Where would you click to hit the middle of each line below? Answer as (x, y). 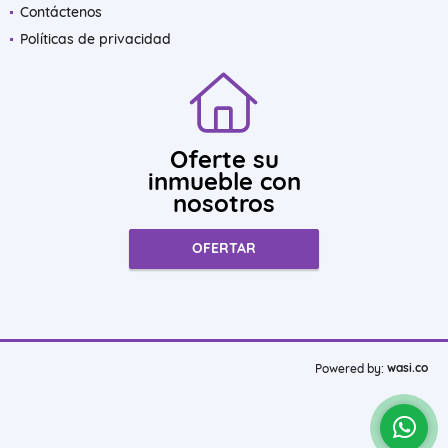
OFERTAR (224, 248)
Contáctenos (61, 11)
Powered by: (349, 368)
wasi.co (407, 367)
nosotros (224, 202)
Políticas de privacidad (95, 38)
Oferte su (224, 158)
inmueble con (224, 180)
